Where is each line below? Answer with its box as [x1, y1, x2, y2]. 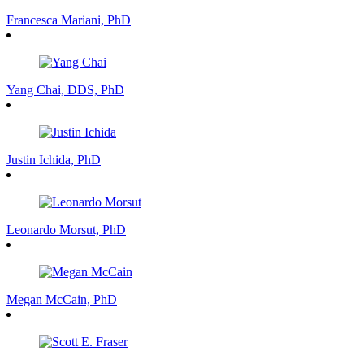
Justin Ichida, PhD [6, 152, 101, 167]
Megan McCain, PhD [6, 292, 117, 306]
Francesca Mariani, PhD [6, 12, 131, 27]
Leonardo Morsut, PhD [6, 222, 126, 236]
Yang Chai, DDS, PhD [6, 82, 124, 97]
